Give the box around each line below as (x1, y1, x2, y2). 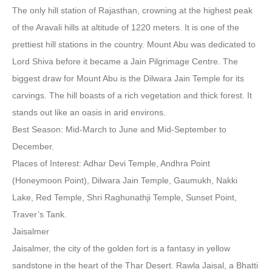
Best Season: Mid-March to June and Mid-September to (12, 124, 226, 134)
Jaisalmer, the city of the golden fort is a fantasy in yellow (12, 243, 230, 253)
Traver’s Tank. (12, 209, 67, 219)
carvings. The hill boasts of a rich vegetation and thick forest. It (12, 90, 252, 100)
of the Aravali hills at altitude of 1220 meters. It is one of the (12, 22, 239, 32)
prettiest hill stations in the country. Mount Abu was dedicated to (12, 39, 256, 49)
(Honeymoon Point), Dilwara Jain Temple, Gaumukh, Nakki (12, 175, 237, 185)
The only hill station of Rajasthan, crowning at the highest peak (12, 5, 253, 15)
